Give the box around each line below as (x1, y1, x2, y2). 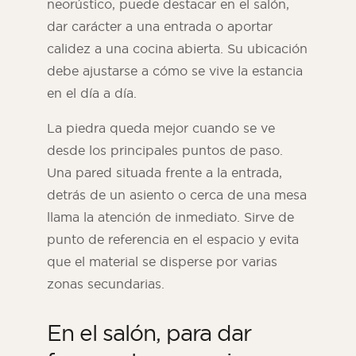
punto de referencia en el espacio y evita (47, 231, 299, 248)
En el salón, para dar (47, 319, 251, 347)
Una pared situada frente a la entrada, (47, 164, 282, 181)
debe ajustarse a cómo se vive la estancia (47, 63, 303, 79)
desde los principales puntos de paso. (47, 142, 283, 159)
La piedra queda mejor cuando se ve (47, 120, 275, 137)
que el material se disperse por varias (47, 253, 277, 270)
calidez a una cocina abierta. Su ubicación (47, 41, 308, 57)
